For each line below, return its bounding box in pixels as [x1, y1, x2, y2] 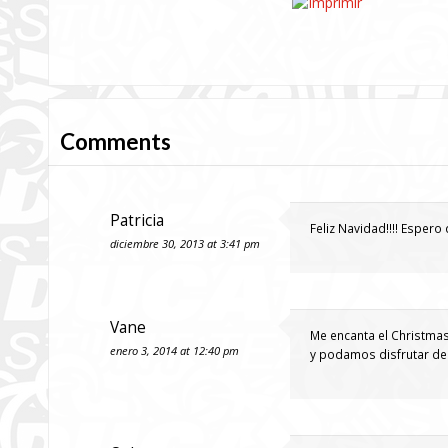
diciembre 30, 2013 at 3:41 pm [110, 236, 260, 251]
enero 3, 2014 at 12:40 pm [110, 343, 239, 358]
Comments [60, 128, 171, 155]
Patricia [110, 210, 164, 231]
